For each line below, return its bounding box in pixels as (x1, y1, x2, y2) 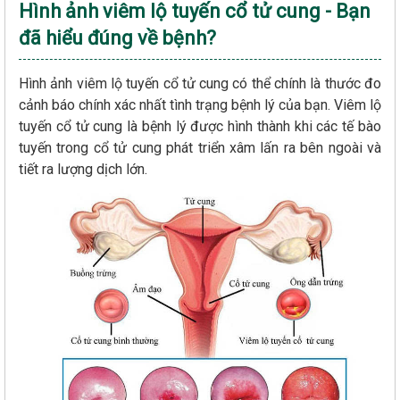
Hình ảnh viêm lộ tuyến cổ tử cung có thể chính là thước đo (19, 74, 381, 92)
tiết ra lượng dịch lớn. (19, 160, 147, 178)
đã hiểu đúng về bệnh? (19, 26, 216, 49)
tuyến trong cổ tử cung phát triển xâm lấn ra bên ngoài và (19, 138, 381, 156)
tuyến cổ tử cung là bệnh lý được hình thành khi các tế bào (19, 117, 381, 135)
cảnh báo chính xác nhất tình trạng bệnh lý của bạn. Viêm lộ (19, 96, 381, 113)
